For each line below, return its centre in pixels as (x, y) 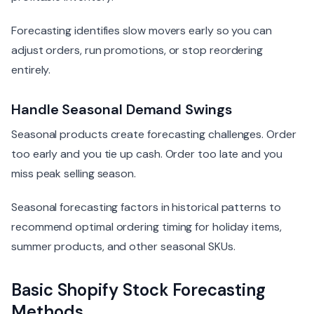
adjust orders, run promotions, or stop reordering (137, 50)
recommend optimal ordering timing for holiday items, (146, 227)
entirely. (31, 70)
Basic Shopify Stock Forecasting (138, 290)
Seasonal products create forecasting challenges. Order (154, 134)
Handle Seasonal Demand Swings (122, 109)
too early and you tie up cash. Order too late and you (147, 154)
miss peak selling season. (74, 173)
